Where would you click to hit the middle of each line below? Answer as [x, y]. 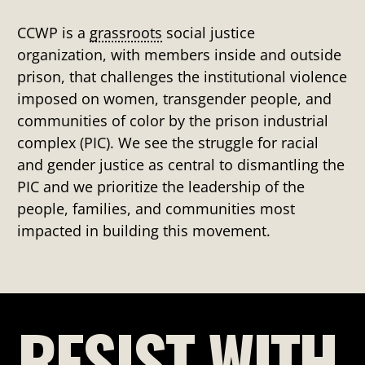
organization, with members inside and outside [180, 55]
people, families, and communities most [156, 209]
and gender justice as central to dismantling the [181, 165]
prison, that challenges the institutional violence [182, 77]
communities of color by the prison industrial [173, 121]
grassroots [126, 33]
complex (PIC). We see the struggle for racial [168, 143]
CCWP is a [54, 33]
